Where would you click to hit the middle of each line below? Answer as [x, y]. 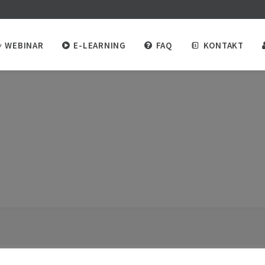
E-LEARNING [100, 46]
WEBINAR [24, 46]
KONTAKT [223, 46]
